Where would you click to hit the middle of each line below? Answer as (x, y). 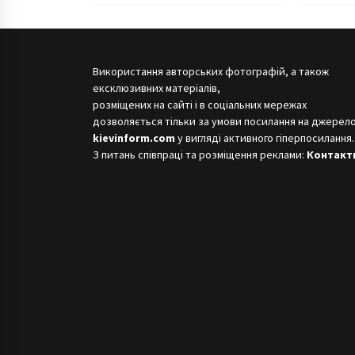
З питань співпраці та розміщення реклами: (200, 155)
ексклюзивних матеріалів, (157, 88)
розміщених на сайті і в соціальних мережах (200, 105)
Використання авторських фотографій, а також (211, 72)
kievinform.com (134, 138)
